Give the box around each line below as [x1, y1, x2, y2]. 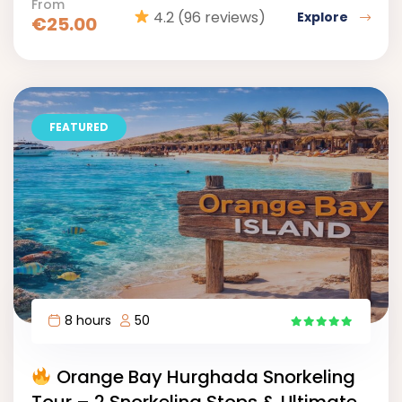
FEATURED [49, 118, 109, 135]
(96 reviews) [177, 6, 266, 28]
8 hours [65, 311, 111, 330]
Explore [297, 8, 351, 27]
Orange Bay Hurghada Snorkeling [51, 364, 355, 390]
